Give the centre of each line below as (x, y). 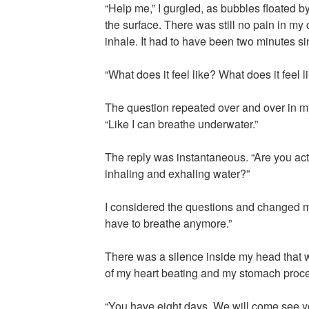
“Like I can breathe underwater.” (181, 124)
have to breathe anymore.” (168, 223)
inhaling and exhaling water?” (177, 174)
